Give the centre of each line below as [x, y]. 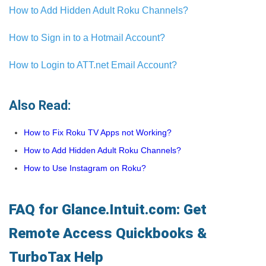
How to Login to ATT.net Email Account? [93, 65]
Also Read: [40, 105]
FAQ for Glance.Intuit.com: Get [108, 210]
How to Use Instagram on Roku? [85, 168]
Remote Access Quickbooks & [108, 233]
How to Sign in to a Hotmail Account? [87, 38]
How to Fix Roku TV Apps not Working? [98, 132]
